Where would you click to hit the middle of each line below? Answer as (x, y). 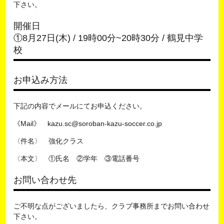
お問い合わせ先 (45, 180)
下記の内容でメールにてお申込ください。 (80, 106)
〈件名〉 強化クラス (49, 141)
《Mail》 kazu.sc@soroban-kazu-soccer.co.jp (88, 123)
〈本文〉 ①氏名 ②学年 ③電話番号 (77, 158)
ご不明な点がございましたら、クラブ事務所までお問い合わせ (112, 206)
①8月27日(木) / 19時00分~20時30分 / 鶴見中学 (108, 38)
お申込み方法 (41, 80)
